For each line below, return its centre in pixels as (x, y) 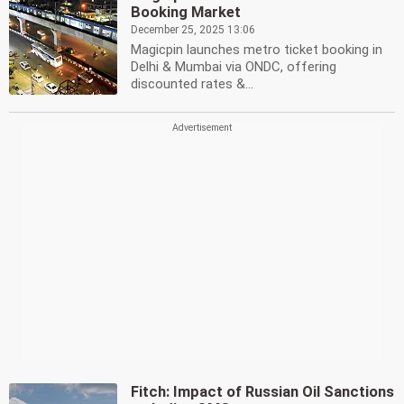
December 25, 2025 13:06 (193, 30)
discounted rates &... (192, 84)
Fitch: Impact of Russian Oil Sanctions (262, 392)
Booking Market (186, 12)
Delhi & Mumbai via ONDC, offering (234, 67)
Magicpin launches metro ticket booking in (257, 50)
